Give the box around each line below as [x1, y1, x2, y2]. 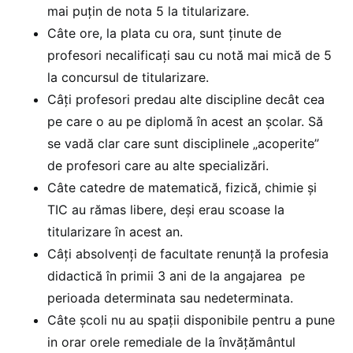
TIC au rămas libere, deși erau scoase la [47, 201, 284, 217]
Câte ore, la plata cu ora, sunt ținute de [47, 24, 281, 41]
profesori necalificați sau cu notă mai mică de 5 [47, 46, 332, 63]
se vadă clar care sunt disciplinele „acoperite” [47, 135, 319, 151]
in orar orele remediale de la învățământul [47, 333, 295, 350]
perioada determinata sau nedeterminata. [47, 289, 297, 306]
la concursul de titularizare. [47, 69, 209, 85]
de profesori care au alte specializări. [47, 157, 269, 173]
